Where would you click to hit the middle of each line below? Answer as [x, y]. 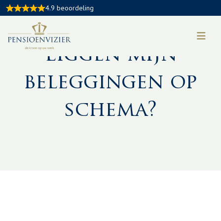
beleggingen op [110, 83]
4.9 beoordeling [70, 8]
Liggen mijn [110, 56]
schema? [110, 111]
